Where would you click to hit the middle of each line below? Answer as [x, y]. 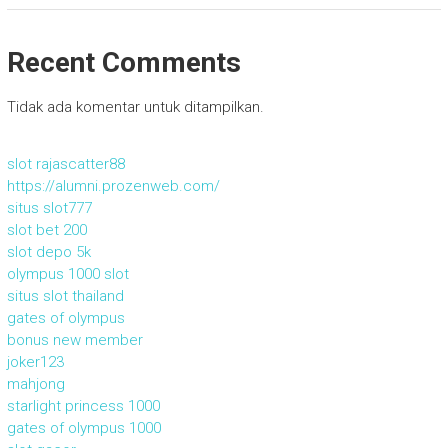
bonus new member [74, 339]
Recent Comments [123, 62]
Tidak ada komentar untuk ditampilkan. [135, 106]
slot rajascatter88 [65, 163]
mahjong [35, 383]
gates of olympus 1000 [83, 427]
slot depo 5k [48, 251]
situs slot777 [49, 207]
